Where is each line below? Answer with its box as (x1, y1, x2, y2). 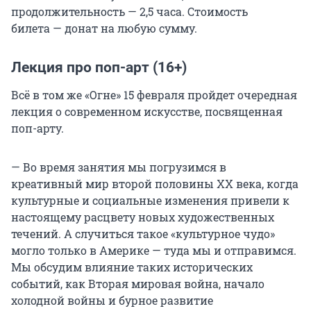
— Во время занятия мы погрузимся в (11, 160, 226, 175)
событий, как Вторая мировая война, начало (11, 276, 264, 292)
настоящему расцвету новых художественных (11, 210, 274, 225)
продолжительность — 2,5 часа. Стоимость (11, 4, 248, 19)
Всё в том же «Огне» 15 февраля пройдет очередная (11, 87, 297, 103)
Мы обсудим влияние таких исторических (11, 260, 253, 275)
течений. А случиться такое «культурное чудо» (11, 226, 275, 242)
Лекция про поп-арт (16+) (11, 59, 187, 76)
